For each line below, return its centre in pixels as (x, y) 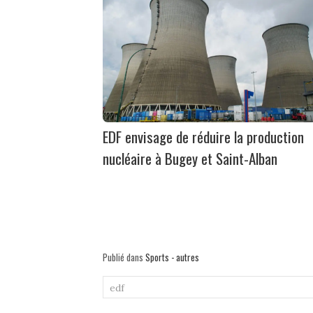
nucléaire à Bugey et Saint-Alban (190, 159)
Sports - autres (172, 257)
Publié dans (124, 257)
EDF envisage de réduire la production (203, 137)
